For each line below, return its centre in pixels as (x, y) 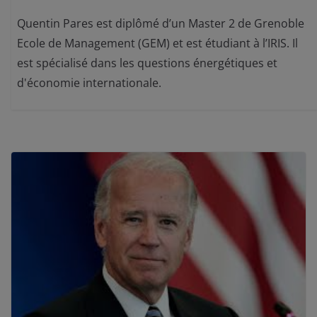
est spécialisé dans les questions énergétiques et (148, 63)
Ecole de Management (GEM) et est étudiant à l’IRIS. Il (158, 43)
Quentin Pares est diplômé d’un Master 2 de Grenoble (161, 23)
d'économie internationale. (90, 82)
